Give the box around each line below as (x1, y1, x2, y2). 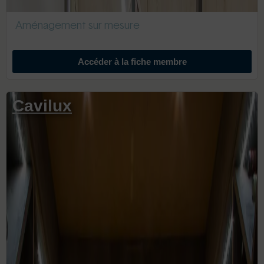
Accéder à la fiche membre (77, 57, 187, 67)
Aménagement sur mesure (15, 21, 140, 31)
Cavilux (12, 97, 72, 115)
